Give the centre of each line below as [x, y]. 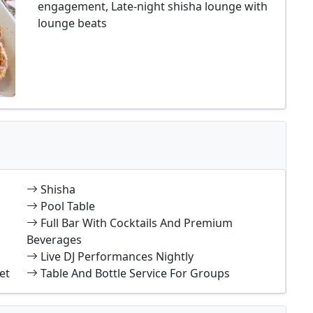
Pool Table [68, 206]
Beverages [54, 239]
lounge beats [72, 23]
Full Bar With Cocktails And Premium [137, 223]
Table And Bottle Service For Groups [135, 273]
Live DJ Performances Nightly [117, 256]
